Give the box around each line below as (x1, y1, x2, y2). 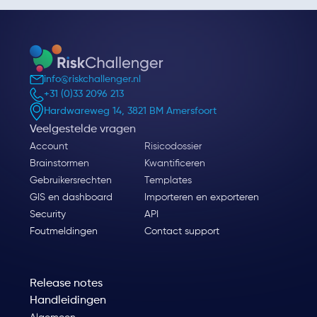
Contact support (144, 226, 219, 236)
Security (29, 209, 66, 219)
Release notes (29, 277, 103, 289)
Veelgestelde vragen (29, 123, 136, 135)
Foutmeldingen (29, 226, 98, 236)
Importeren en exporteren (144, 192, 259, 202)
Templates (144, 175, 192, 185)
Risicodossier (144, 141, 202, 151)
